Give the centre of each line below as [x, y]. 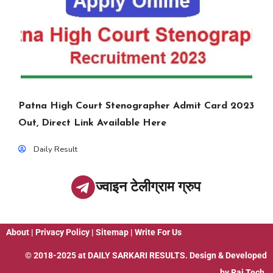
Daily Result [55, 149]
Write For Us [158, 232]
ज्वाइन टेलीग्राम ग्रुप [148, 187]
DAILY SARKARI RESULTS [136, 255]
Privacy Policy [62, 232]
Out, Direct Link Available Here [92, 123]
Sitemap [112, 232]
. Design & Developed [226, 255]
